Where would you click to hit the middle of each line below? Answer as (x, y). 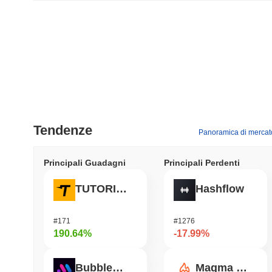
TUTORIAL (121, 189)
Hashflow (220, 189)
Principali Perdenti (202, 162)
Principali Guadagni (85, 162)
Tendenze (63, 130)
